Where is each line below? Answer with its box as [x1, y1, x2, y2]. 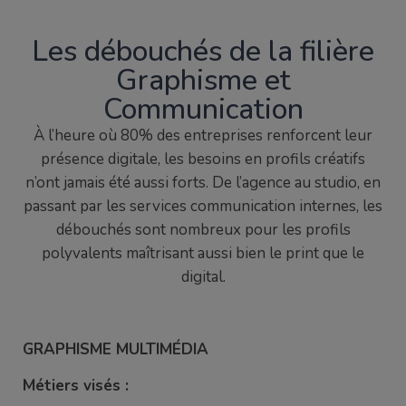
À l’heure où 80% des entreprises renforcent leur [34, 124, 372, 146]
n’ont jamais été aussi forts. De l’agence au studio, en [25, 171, 381, 193]
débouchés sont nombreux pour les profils [55, 218, 351, 240]
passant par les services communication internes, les [24, 195, 382, 217]
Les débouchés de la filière [32, 31, 374, 71]
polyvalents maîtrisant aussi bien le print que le [42, 242, 364, 264]
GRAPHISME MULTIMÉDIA [23, 339, 208, 361]
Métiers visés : [23, 375, 129, 397]
